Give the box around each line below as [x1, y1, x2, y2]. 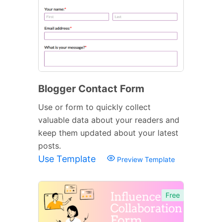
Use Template [38, 153, 98, 164]
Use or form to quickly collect [38, 102, 151, 112]
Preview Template [115, 155, 175, 164]
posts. [38, 140, 61, 151]
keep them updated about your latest [38, 127, 178, 138]
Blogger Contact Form [38, 82, 144, 95]
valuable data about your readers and [38, 114, 179, 125]
